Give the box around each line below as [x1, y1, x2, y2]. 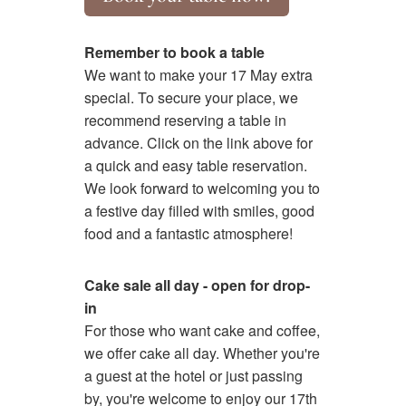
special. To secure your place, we [84, 86, 299, 108]
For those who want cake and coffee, [84, 319, 321, 341]
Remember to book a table [84, 41, 266, 63]
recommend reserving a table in [84, 109, 287, 130]
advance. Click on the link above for [84, 131, 314, 153]
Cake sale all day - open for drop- [84, 274, 311, 295]
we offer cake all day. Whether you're [84, 342, 321, 363]
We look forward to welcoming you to [84, 177, 321, 198]
